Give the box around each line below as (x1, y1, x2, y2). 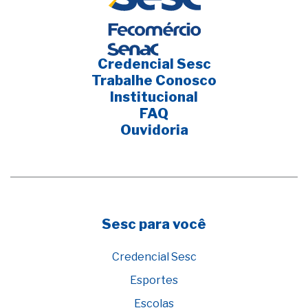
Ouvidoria (120, 122, 188, 138)
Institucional (110, 89, 198, 105)
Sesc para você (102, 216, 206, 232)
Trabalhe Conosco (91, 72, 217, 89)
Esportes (130, 274, 178, 287)
